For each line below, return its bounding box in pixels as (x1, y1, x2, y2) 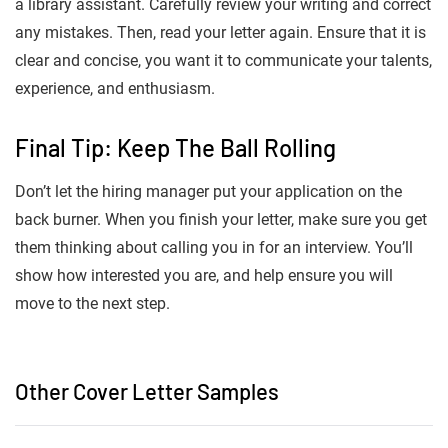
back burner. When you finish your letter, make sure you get (15, 210, 427, 230)
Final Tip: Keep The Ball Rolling (15, 133, 336, 163)
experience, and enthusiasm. (15, 79, 215, 99)
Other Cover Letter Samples (15, 378, 279, 405)
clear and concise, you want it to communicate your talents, (15, 51, 432, 71)
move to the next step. (15, 294, 170, 314)
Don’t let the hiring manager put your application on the (15, 182, 402, 202)
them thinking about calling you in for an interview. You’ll (15, 238, 413, 258)
